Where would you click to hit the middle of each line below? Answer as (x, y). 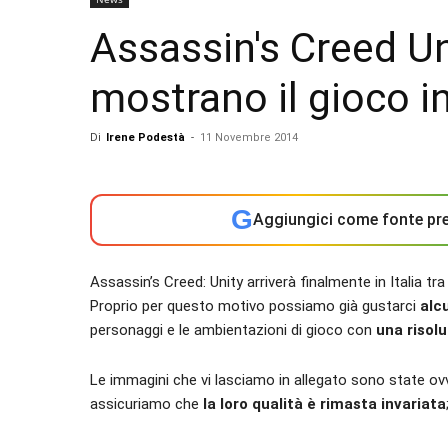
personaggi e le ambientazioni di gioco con (233, 330)
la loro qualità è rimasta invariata (324, 404)
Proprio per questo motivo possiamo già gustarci (255, 306)
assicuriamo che (146, 404)
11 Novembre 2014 (249, 137)
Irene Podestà (145, 137)
